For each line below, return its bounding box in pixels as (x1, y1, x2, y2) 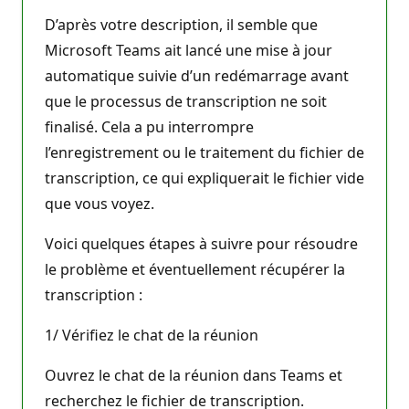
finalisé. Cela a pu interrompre (45, 116, 254, 137)
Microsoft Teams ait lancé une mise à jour (45, 39, 332, 60)
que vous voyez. (45, 193, 154, 214)
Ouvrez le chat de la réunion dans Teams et (45, 364, 342, 385)
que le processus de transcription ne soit (45, 90, 327, 111)
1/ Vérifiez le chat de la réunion (45, 324, 258, 345)
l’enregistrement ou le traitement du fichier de (45, 142, 364, 163)
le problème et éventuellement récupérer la (45, 258, 345, 279)
